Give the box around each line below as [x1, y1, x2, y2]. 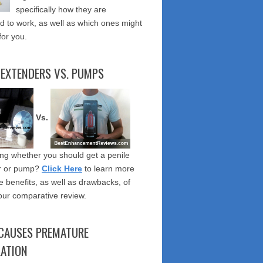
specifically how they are [16, 5, 106, 14]
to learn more [82, 164, 134, 173]
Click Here [42, 164, 82, 173]
